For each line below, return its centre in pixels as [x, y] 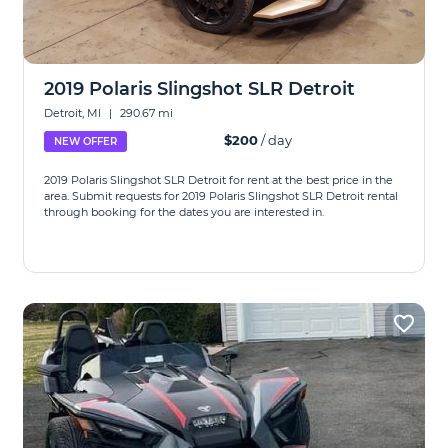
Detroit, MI [74, 113]
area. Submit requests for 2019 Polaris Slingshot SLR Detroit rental [221, 196]
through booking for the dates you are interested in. [184, 212]
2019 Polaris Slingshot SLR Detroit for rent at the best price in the [219, 180]
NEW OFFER [86, 141]
